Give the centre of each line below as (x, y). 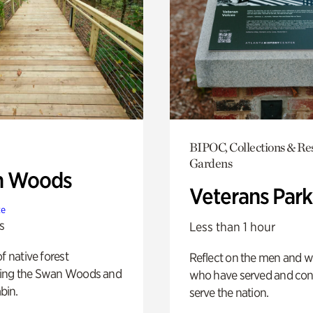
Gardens (211, 163)
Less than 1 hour (232, 226)
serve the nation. (229, 292)
